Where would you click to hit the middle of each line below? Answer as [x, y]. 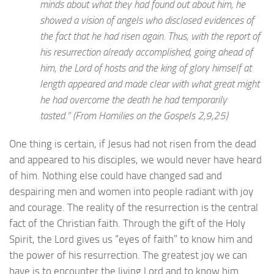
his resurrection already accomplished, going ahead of [146, 52]
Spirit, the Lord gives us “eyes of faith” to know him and [131, 239]
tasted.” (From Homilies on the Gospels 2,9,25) [134, 116]
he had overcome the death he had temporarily [133, 100]
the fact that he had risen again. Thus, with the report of [150, 36]
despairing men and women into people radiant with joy [131, 192]
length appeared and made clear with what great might [150, 84]
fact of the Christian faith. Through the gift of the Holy [127, 224]
